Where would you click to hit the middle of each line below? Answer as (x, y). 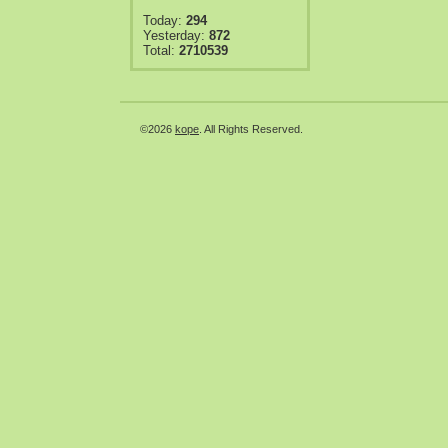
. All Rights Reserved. (251, 129)
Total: (161, 50)
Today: (164, 20)
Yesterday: (176, 35)
